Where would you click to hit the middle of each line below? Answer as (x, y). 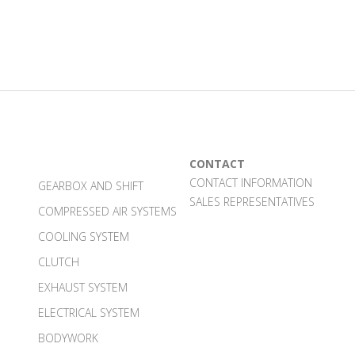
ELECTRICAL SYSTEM (89, 312)
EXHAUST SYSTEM (83, 287)
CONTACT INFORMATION (251, 182)
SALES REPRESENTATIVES (252, 201)
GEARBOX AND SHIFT (91, 185)
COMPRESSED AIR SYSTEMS (107, 211)
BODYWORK (68, 338)
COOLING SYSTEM (84, 236)
